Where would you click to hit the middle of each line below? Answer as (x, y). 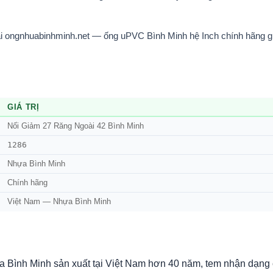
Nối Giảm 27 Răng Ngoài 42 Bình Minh (76, 126)
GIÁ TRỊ (23, 107)
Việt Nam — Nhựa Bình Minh (59, 202)
